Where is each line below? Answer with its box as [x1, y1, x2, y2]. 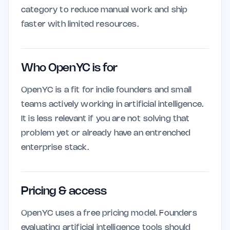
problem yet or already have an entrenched [21, 129, 191, 137]
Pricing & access [21, 186, 107, 197]
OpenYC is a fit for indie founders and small [21, 86, 192, 94]
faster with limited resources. [21, 21, 139, 28]
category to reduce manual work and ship [21, 6, 188, 14]
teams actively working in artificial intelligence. [21, 101, 204, 108]
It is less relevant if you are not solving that [21, 115, 190, 123]
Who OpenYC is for [21, 63, 118, 73]
